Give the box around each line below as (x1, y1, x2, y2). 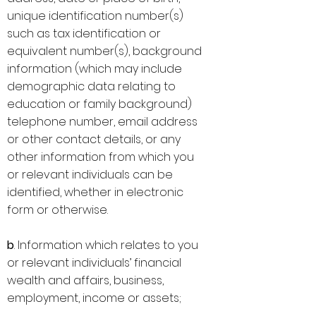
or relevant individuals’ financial (7, 255, 181, 271)
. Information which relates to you (14, 237, 198, 253)
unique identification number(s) (7, 8, 183, 24)
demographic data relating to (7, 78, 176, 95)
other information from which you (7, 149, 194, 165)
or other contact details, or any (7, 131, 181, 147)
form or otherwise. (7, 202, 108, 218)
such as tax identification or (7, 25, 161, 42)
